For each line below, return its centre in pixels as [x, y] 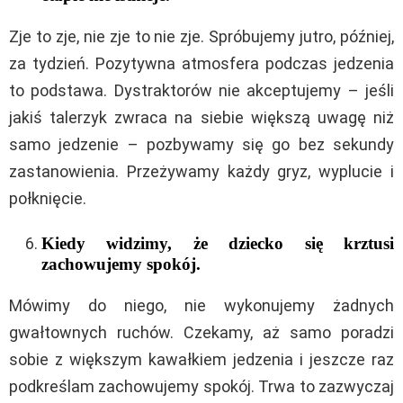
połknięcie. [48, 198]
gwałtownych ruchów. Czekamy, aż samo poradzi [201, 332]
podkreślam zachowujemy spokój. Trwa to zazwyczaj [201, 386]
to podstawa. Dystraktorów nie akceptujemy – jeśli [201, 90]
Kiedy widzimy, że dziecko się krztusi [218, 243]
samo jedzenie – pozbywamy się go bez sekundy [201, 144]
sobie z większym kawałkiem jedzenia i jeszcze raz [201, 359]
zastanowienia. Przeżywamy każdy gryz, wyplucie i [201, 171]
